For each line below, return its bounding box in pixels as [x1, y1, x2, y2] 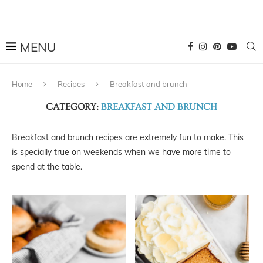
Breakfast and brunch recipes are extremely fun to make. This [12, 132, 244, 143]
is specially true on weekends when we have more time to [12, 147, 231, 158]
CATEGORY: [46, 102, 99, 113]
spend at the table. [12, 161, 82, 173]
